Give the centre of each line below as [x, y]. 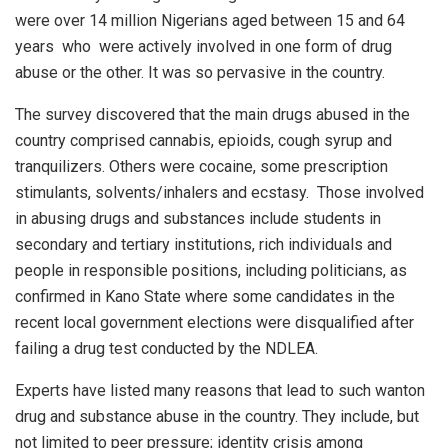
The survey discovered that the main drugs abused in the [212, 114]
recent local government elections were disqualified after [214, 322]
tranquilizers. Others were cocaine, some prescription [201, 166]
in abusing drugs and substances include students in [198, 218]
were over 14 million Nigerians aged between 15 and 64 [210, 20]
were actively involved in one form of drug [245, 46]
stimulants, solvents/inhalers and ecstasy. [162, 192]
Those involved [370, 192]
